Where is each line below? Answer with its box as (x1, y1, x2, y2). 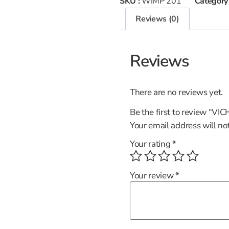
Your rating (130, 138, 173, 150)
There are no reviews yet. (130, 86, 223, 98)
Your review (130, 170, 176, 182)
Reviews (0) (135, 13, 179, 25)
